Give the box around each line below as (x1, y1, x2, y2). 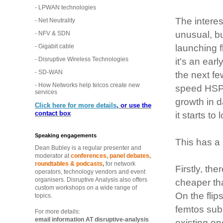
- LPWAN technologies (35, 3, 96, 11)
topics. (35, 192, 52, 199)
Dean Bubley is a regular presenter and (35, 144, 141, 151)
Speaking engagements (35, 132, 97, 138)
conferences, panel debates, (71, 152, 151, 159)
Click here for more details (35, 101, 116, 109)
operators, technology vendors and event (35, 168, 145, 175)
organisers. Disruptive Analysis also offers (35, 176, 147, 183)
